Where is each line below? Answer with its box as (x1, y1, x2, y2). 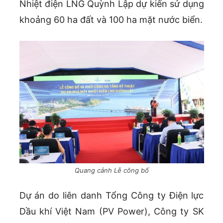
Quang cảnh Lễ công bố (74, 166, 149, 174)
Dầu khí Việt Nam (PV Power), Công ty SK (19, 206, 204, 217)
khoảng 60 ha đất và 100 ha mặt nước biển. (19, 14, 203, 25)
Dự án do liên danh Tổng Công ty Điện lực (19, 190, 204, 201)
